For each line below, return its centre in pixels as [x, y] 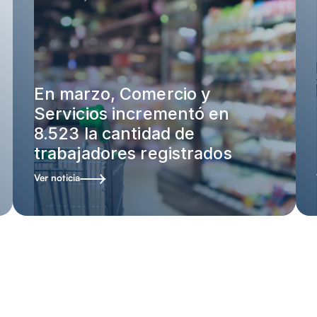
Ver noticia [57, 177]
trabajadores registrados [133, 153]
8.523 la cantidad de [114, 133]
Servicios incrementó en [132, 113]
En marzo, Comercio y [122, 93]
